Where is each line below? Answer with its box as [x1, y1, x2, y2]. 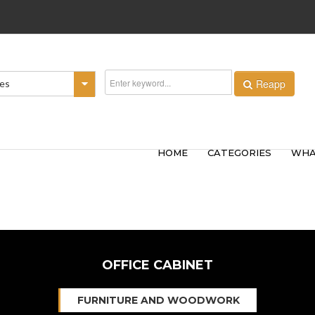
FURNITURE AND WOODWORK [77, 294, 240, 307]
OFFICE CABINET [102, 257, 213, 273]
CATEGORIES [207, 147, 271, 158]
